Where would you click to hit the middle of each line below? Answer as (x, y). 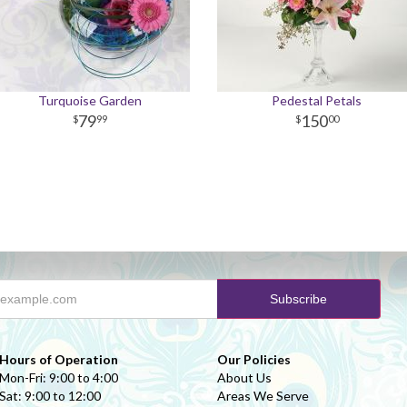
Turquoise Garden (90, 100)
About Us (244, 377)
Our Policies (254, 359)
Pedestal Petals (317, 100)
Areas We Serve (263, 396)
